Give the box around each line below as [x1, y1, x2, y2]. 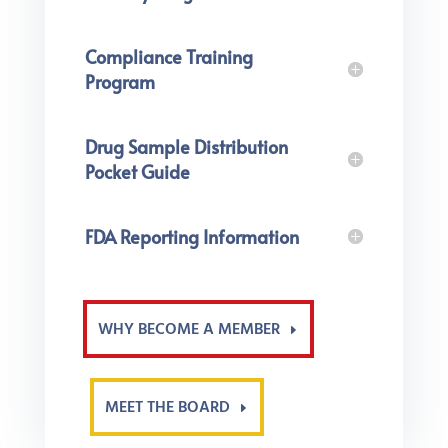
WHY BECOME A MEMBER [97, 316, 280, 343]
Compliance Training [84, 43, 253, 69]
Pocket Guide [84, 158, 190, 184]
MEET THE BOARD [104, 394, 230, 421]
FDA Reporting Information [84, 223, 299, 249]
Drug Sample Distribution [84, 133, 288, 159]
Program [84, 68, 155, 94]
